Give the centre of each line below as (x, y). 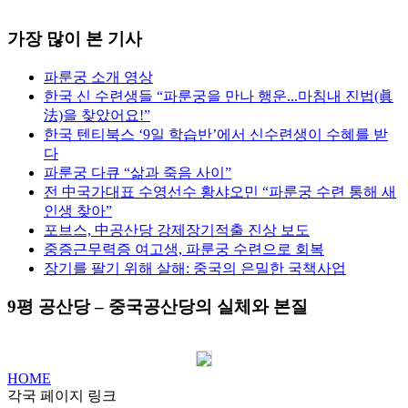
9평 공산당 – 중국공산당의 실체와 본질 (158, 307)
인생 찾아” (78, 210)
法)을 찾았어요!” (97, 115)
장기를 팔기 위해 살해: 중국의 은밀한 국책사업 (195, 268)
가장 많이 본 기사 (75, 38)
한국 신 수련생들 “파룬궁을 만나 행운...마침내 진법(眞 (219, 96)
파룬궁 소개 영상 (98, 76)
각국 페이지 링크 (62, 396)
